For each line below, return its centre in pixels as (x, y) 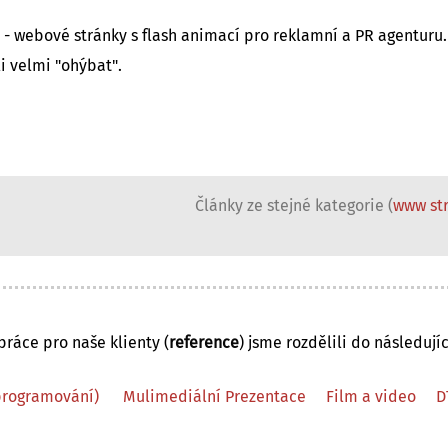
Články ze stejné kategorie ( (294, 205)
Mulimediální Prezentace (214, 396)
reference (204, 342)
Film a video (370, 396)
